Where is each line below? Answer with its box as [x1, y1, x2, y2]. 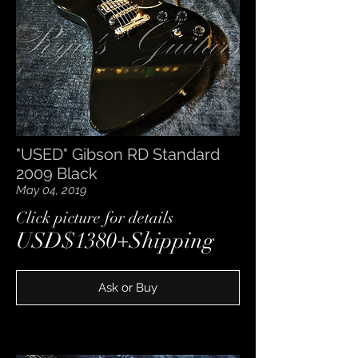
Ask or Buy [98, 280, 157, 295]
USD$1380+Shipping [16, 227, 214, 254]
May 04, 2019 [16, 182, 87, 197]
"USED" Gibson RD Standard [16, 144, 220, 164]
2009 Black [16, 163, 97, 183]
